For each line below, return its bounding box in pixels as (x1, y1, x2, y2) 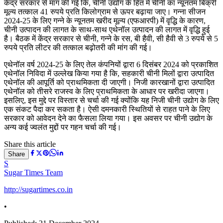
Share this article (4, 139, 56, 148)
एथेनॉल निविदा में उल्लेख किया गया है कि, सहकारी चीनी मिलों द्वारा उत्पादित (4, 69, 214, 78)
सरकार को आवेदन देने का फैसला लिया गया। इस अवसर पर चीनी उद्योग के (4, 113, 213, 122)
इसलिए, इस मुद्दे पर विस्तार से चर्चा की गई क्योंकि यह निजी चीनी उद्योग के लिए (4, 96, 219, 105)
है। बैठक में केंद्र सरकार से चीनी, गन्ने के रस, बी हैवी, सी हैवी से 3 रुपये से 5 (4, 34, 218, 43)
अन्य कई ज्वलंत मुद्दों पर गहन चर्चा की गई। (4, 122, 121, 131)
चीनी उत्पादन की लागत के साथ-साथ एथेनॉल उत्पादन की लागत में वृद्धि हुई (4, 25, 210, 34)
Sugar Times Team (4, 168, 63, 177)
